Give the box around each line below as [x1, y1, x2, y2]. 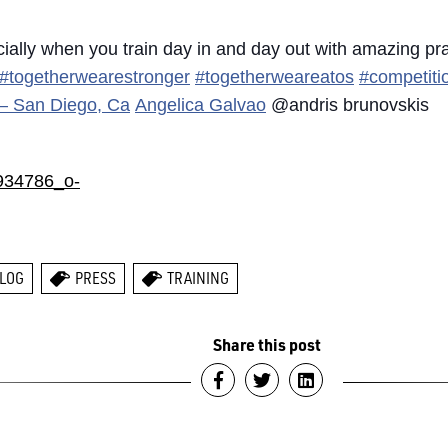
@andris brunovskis [266, 95, 429, 115]
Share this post [213, 334, 321, 355]
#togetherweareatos [195, 67, 354, 87]
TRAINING [167, 268, 229, 288]
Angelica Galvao [135, 95, 266, 115]
